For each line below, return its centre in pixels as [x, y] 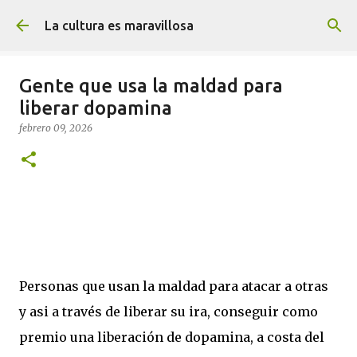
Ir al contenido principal [178, 20]
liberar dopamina [96, 108]
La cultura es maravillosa [119, 25]
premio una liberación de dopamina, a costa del [172, 337]
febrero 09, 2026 [56, 128]
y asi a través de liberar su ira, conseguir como [169, 312]
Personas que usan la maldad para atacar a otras [174, 286]
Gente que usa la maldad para [151, 86]
